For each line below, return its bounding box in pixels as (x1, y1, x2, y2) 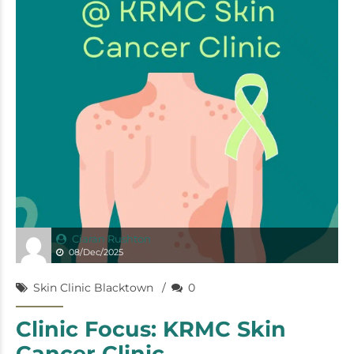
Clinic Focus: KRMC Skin (16, 316, 286, 342)
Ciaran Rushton (72, 232, 151, 245)
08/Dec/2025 (69, 247, 123, 258)
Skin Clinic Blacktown (33, 281, 153, 295)
